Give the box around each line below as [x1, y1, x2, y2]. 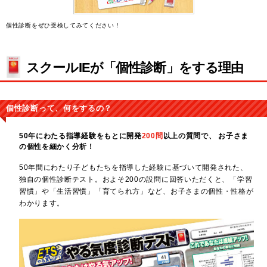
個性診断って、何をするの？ [6, 104, 113, 113]
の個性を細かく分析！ [18, 142, 95, 151]
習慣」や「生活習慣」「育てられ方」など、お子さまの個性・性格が [18, 187, 254, 196]
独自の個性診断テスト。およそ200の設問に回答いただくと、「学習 [18, 175, 253, 184]
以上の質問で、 [163, 132, 219, 141]
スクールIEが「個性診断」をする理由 [26, 60, 244, 75]
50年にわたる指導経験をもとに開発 [18, 132, 142, 141]
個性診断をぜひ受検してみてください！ [6, 21, 121, 29]
